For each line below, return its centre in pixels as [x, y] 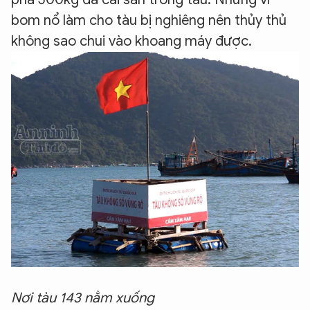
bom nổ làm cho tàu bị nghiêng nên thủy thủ [149, 21]
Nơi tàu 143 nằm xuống [83, 298]
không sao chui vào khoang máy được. [131, 42]
